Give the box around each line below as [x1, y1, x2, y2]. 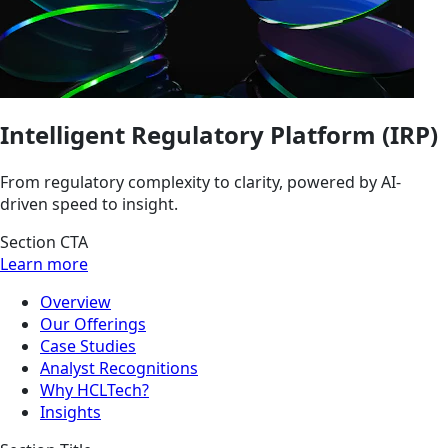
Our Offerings [40, 312, 146, 335]
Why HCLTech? [40, 378, 149, 401]
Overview [40, 290, 111, 313]
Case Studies [40, 334, 136, 357]
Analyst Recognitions [40, 356, 198, 379]
